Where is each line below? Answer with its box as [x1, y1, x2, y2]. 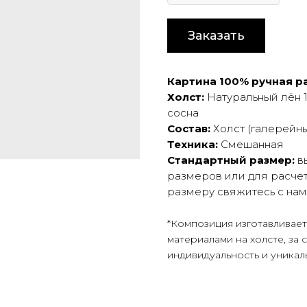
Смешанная [221, 138, 284, 151]
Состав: [167, 122, 213, 136]
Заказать [188, 27, 245, 43]
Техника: [167, 138, 221, 151]
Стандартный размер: [167, 153, 297, 167]
